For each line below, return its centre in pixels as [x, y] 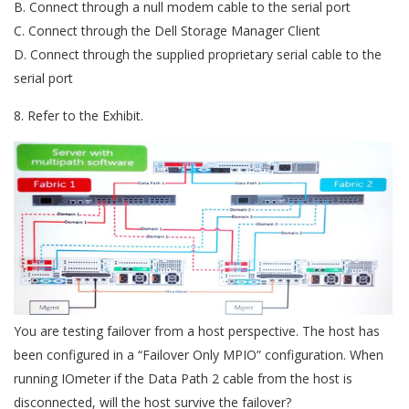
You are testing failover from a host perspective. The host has [197, 330]
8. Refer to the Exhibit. [80, 116]
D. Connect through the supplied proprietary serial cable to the [198, 55]
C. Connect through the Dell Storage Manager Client [167, 31]
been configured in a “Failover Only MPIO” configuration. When [199, 354]
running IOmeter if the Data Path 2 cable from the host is [183, 378]
